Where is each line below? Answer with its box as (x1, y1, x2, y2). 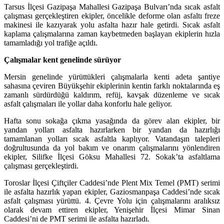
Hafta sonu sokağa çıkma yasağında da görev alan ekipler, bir (4, 116, 220, 125)
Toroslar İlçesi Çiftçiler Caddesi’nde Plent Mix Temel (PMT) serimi (4, 178, 220, 187)
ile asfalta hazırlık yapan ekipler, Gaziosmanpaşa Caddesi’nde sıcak (4, 187, 220, 196)
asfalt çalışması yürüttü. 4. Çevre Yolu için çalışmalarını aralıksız (4, 196, 220, 205)
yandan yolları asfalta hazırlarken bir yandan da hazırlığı (4, 125, 220, 134)
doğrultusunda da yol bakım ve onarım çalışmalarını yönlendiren (4, 143, 220, 152)
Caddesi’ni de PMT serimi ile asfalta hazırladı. (4, 214, 149, 223)
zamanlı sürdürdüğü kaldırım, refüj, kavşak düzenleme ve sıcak (4, 90, 220, 99)
